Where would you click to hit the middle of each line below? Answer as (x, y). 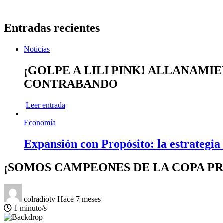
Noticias (37, 49)
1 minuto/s (29, 208)
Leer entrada (46, 105)
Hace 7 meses (79, 199)
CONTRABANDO (71, 83)
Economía (40, 122)
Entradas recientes (52, 28)
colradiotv (41, 199)
